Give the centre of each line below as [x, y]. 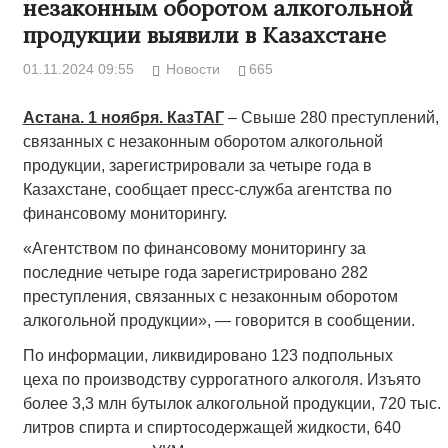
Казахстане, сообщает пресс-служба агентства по [207, 190]
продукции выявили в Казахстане [204, 35]
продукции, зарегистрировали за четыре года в [197, 166]
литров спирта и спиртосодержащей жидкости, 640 [211, 428]
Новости [193, 69]
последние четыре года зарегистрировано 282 [195, 273]
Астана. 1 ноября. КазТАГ [123, 118]
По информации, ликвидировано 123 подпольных [207, 356]
